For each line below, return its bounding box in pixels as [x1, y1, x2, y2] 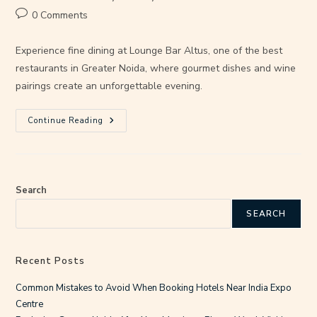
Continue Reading [28, 115, 104, 126]
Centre [16, 297, 44, 311]
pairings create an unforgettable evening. [16, 79, 203, 93]
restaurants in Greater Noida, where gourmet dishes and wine [16, 61, 296, 75]
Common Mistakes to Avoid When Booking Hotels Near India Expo [16, 281, 292, 294]
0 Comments [32, 8, 88, 22]
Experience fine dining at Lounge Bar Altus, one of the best [16, 43, 283, 57]
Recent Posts [16, 254, 86, 267]
